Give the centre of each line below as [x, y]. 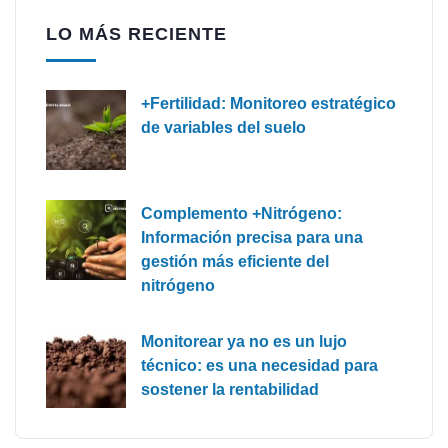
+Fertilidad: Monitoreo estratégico [268, 103]
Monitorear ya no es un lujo [244, 341]
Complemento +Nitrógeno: [241, 213]
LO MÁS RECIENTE [136, 33]
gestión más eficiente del [235, 261]
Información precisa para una [252, 237]
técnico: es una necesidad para [259, 365]
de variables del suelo [223, 127]
